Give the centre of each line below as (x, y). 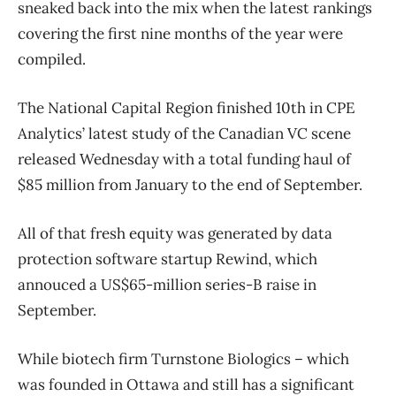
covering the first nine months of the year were (180, 34)
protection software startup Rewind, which (168, 259)
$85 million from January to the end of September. (192, 185)
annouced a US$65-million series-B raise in (167, 285)
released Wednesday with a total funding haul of (184, 160)
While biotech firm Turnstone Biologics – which (183, 359)
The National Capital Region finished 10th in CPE (187, 108)
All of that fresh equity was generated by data (175, 234)
